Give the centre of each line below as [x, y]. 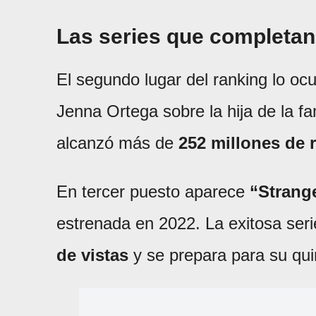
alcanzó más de [117, 143]
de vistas [92, 255]
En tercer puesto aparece [153, 192]
